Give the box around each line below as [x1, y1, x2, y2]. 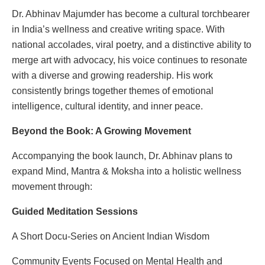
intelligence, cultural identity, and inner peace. [12, 101, 203, 111]
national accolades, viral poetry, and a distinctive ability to [12, 39, 251, 50]
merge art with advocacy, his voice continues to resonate [12, 54, 247, 65]
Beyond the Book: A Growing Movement [12, 125, 191, 136]
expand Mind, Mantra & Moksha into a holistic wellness [12, 166, 241, 176]
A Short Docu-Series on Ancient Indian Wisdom [12, 231, 209, 241]
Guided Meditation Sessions [12, 206, 138, 216]
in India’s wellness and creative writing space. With [12, 24, 225, 34]
